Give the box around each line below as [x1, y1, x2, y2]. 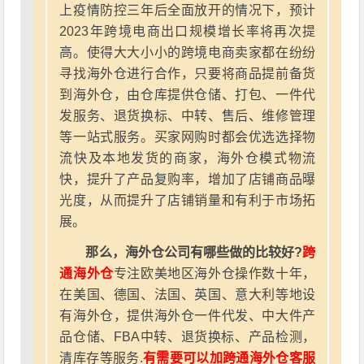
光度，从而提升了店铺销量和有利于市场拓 [59, 193, 316, 207]
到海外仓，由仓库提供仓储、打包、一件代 [59, 88, 316, 102]
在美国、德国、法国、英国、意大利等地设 [59, 288, 316, 301]
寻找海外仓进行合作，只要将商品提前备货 [59, 67, 316, 80]
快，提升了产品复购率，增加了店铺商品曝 [59, 172, 316, 186]
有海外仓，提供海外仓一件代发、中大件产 [59, 309, 316, 323]
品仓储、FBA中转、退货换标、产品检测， [59, 330, 316, 344]
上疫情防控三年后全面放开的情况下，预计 [59, 3, 316, 17]
